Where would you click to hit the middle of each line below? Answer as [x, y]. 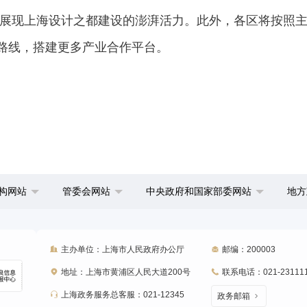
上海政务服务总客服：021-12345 [123, 295]
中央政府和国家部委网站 [198, 191]
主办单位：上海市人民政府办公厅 [123, 249]
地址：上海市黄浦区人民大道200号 [126, 272]
